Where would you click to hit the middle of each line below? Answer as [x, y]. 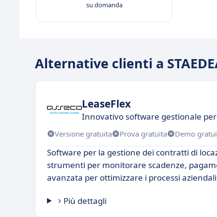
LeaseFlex [106, 103]
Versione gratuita [83, 133]
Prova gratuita [143, 133]
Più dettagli [85, 201]
